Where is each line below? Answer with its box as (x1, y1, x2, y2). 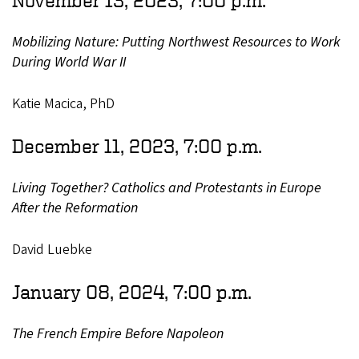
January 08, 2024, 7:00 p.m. (12, 280, 252, 302)
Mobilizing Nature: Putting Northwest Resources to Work (12, 31, 341, 52)
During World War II (12, 51, 132, 72)
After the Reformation (12, 197, 147, 218)
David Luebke (12, 239, 95, 260)
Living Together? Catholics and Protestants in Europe (12, 177, 321, 198)
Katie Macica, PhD (12, 93, 115, 114)
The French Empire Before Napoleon (12, 323, 236, 344)
